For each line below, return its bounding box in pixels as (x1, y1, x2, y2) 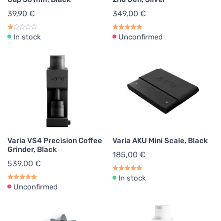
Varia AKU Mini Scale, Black (112, 136, 208, 145)
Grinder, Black (7, 145, 57, 154)
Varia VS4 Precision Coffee (7, 136, 102, 145)
